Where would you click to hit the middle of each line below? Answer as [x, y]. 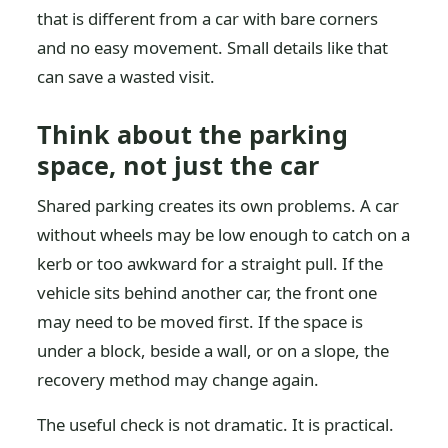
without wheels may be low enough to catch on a [224, 234]
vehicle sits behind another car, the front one [207, 292]
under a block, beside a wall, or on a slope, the [213, 350]
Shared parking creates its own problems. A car [218, 205]
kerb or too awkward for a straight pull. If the [210, 263]
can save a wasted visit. [126, 76]
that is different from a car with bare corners [208, 18]
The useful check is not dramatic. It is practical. [216, 424]
